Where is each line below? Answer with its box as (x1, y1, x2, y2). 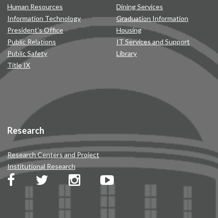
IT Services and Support (116, 37, 190, 46)
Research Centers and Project (7, 150, 99, 159)
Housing (116, 26, 142, 34)
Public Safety (7, 49, 47, 57)
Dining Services (116, 2, 163, 11)
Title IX (7, 61, 30, 69)
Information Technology (7, 14, 81, 22)
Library (116, 49, 137, 57)
